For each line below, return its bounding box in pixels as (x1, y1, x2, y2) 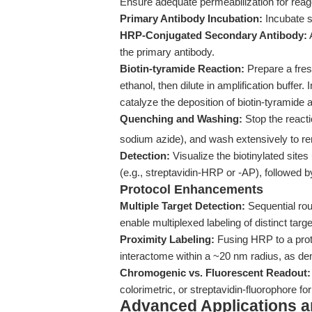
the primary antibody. (120, 46, 214, 58)
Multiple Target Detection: (120, 200, 245, 212)
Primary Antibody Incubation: (120, 13, 263, 24)
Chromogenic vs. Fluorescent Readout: (120, 267, 311, 279)
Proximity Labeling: (120, 233, 214, 245)
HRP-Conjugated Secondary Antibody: (120, 29, 307, 41)
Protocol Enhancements (120, 182, 263, 196)
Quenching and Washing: (120, 113, 242, 125)
